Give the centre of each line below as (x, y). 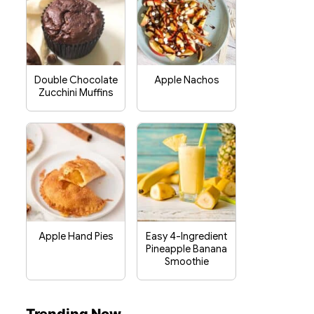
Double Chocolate (76, 80)
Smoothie (186, 261)
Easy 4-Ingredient (186, 236)
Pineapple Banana (186, 249)
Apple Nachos (186, 80)
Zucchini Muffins (76, 93)
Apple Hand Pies (76, 236)
